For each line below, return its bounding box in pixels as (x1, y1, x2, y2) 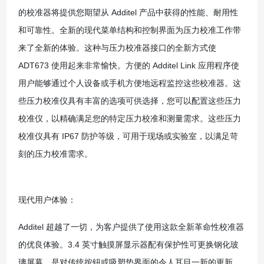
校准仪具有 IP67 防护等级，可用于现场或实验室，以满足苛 (18, 131, 238, 141)
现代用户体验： (18, 194, 76, 204)
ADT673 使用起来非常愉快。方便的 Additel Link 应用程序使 (18, 60, 239, 70)
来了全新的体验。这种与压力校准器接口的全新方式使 (18, 42, 216, 52)
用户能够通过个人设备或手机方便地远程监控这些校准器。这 (18, 78, 241, 88)
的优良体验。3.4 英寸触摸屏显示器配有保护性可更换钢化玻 (18, 239, 239, 249)
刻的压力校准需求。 (18, 148, 93, 159)
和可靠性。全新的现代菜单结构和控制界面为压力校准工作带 (18, 25, 241, 35)
